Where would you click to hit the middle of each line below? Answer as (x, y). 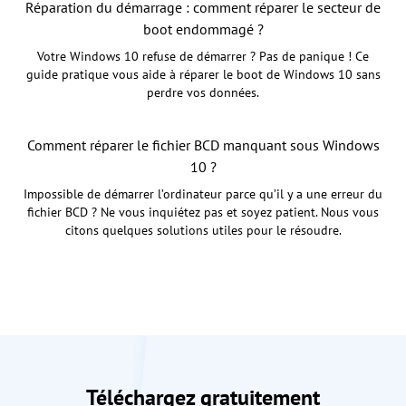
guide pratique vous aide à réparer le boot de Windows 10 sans (203, 75)
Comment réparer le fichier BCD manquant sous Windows (203, 145)
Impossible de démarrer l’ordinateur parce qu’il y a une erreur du (203, 194)
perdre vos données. (203, 93)
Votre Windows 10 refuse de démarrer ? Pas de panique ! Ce (203, 57)
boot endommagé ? (203, 29)
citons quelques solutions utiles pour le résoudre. (203, 231)
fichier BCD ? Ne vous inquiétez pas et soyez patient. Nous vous (203, 213)
